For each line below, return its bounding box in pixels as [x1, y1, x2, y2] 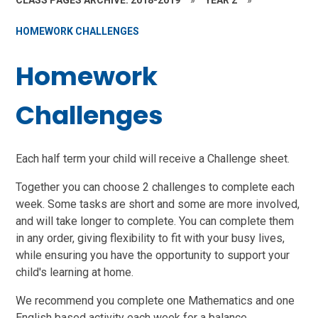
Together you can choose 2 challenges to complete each [16, 180, 295, 194]
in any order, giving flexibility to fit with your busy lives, [16, 231, 285, 245]
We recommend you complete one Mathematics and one [16, 293, 295, 307]
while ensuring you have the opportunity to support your [16, 248, 290, 262]
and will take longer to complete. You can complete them [16, 214, 295, 228]
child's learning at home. [16, 265, 134, 279]
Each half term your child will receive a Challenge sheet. [16, 151, 290, 165]
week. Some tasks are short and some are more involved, [16, 197, 300, 211]
